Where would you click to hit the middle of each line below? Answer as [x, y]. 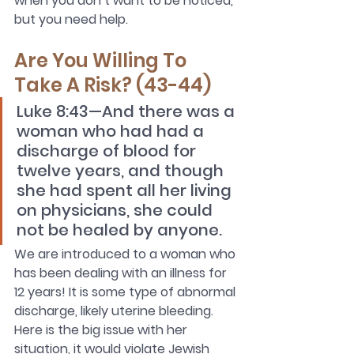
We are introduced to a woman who [126, 254]
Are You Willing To [102, 61]
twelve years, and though [122, 171]
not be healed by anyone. [119, 230]
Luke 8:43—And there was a [128, 112]
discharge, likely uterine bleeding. [115, 311]
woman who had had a [112, 132]
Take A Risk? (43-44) [113, 85]
